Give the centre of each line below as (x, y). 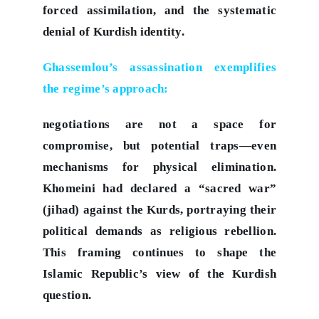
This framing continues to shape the (159, 252)
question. (67, 295)
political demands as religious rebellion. (159, 231)
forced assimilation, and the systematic (159, 10)
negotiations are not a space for (159, 124)
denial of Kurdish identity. (113, 31)
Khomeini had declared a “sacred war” (159, 188)
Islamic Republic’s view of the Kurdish (159, 273)
